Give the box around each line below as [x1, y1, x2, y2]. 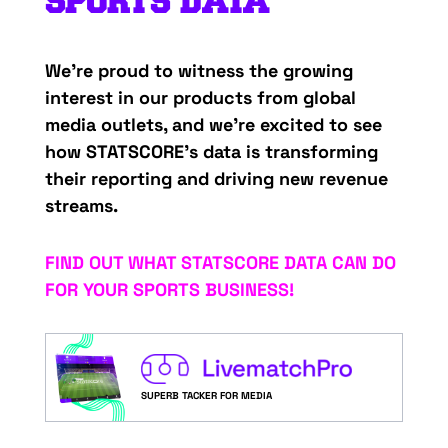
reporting [90, 167, 172, 191]
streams [44, 194, 113, 218]
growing [282, 59, 353, 83]
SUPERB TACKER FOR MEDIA [140, 389, 272, 403]
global [302, 86, 356, 110]
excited [259, 113, 324, 137]
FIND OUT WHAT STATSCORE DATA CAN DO [44, 251, 396, 275]
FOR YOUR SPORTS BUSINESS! [44, 278, 294, 302]
